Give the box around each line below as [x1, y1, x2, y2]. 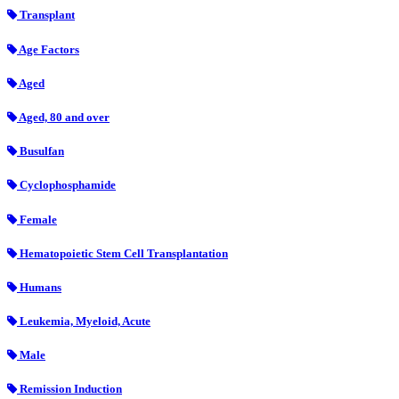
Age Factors [17, 42, 79, 56]
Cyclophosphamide [17, 178, 116, 192]
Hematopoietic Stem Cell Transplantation [17, 246, 228, 260]
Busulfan [17, 144, 64, 159]
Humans [17, 280, 61, 294]
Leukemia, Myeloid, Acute [17, 314, 151, 329]
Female [17, 212, 57, 226]
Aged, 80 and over [17, 110, 110, 124]
